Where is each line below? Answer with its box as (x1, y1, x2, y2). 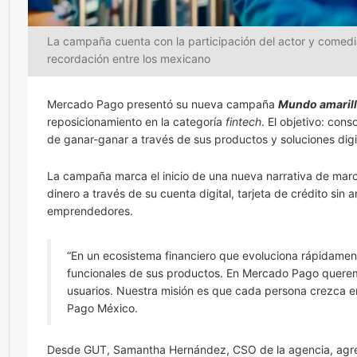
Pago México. (67, 301, 138, 315)
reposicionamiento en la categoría (47, 115, 226, 128)
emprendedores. (47, 204, 133, 218)
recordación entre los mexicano (47, 52, 210, 65)
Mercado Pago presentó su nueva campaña (47, 97, 278, 111)
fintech (226, 115, 261, 128)
